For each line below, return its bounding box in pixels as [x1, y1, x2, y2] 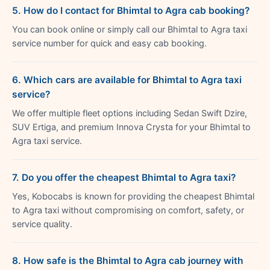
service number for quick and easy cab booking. [12, 37, 207, 49]
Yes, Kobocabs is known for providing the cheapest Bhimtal [12, 190, 254, 202]
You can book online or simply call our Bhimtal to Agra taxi [12, 24, 247, 35]
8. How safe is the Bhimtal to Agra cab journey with [12, 254, 243, 266]
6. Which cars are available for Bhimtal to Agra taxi [12, 74, 242, 86]
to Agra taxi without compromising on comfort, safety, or [12, 204, 244, 216]
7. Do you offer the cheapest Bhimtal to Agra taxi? [12, 171, 236, 183]
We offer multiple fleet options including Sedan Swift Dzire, [12, 107, 247, 119]
